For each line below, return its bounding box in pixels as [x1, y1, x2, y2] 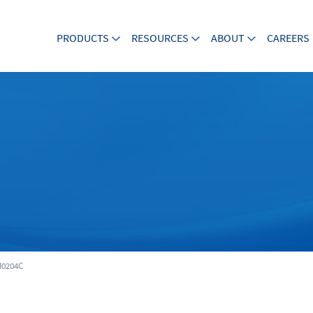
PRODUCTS [57, 31, 109, 45]
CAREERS [267, 31, 310, 45]
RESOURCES [131, 31, 189, 45]
